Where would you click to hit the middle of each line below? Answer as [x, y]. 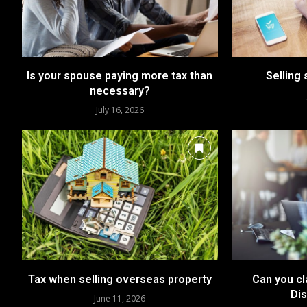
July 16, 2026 [120, 110]
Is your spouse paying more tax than [120, 76]
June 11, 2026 [120, 298]
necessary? [120, 91]
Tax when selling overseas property [120, 279]
